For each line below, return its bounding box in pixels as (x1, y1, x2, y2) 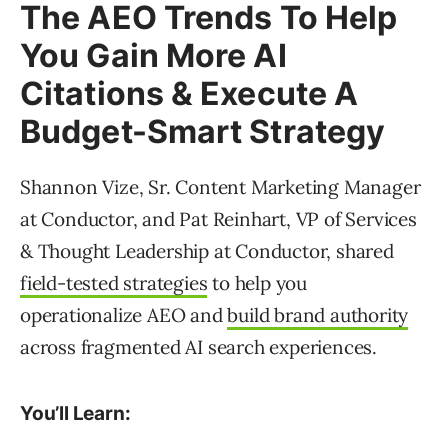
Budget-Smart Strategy (20, 112, 386, 152)
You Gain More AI (20, 36, 287, 76)
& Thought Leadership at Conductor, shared (20, 239, 394, 264)
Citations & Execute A (20, 74, 359, 114)
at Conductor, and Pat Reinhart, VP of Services (20, 207, 417, 232)
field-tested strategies (20, 271, 208, 296)
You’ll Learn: (20, 402, 131, 426)
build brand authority (227, 303, 409, 328)
